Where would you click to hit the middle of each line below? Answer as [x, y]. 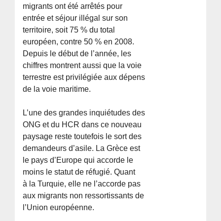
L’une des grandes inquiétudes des [84, 113]
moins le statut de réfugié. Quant [79, 172]
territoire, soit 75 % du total [69, 30]
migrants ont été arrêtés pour [73, 6]
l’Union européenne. [59, 208]
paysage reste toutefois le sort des [82, 137]
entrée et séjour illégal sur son [75, 18]
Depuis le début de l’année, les [77, 54]
